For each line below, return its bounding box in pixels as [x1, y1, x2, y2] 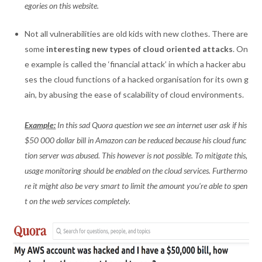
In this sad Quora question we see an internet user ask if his [56, 120, 247, 130]
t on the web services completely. [25, 196, 131, 206]
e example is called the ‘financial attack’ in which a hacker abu [25, 59, 246, 69]
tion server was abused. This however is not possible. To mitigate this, [25, 150, 248, 160]
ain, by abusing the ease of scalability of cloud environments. [25, 89, 244, 99]
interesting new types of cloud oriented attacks [46, 44, 233, 54]
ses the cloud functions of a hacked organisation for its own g [25, 74, 249, 84]
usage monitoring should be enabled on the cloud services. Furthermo [25, 166, 248, 175]
